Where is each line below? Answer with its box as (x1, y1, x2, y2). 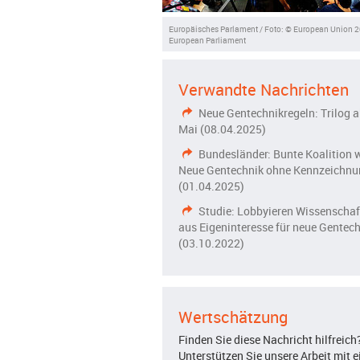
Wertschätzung (178, 306, 288, 328)
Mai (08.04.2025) (178, 121, 266, 137)
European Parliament (168, 34, 246, 46)
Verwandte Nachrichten (178, 79, 349, 100)
